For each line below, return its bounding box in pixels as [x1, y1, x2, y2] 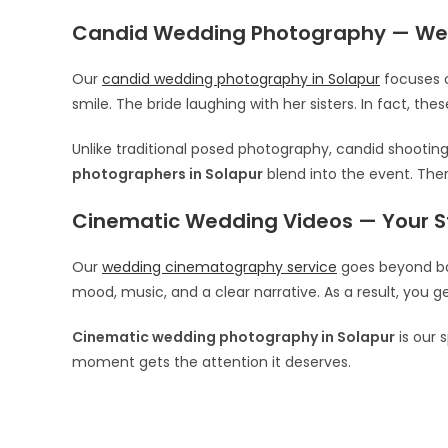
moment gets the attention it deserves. [72, 352, 351, 372]
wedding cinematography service [102, 257, 337, 277]
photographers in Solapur [72, 164, 263, 184]
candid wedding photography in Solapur [102, 69, 380, 89]
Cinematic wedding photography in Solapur [72, 327, 395, 347]
